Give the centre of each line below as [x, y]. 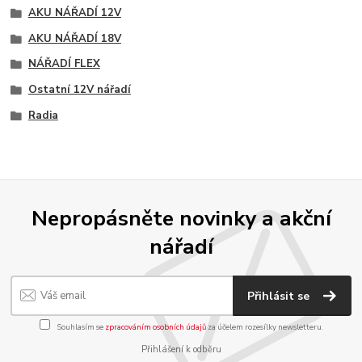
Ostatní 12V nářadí [79, 90]
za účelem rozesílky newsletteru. [264, 327]
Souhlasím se [80, 327]
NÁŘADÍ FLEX [64, 64]
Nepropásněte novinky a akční [181, 219]
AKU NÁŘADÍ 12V [74, 13]
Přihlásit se [280, 296]
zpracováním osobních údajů [155, 327]
